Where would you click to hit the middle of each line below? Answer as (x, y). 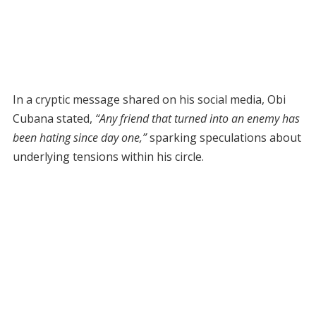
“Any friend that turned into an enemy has (197, 118)
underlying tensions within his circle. (108, 156)
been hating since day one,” (79, 137)
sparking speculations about (224, 137)
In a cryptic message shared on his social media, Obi (149, 99)
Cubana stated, (54, 118)
